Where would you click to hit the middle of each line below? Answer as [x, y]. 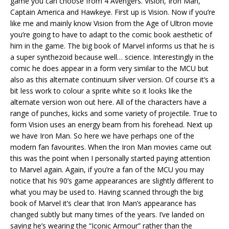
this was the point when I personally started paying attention [110, 158]
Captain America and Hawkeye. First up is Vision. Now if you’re [113, 12]
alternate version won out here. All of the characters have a [108, 102]
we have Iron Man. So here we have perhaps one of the [102, 135]
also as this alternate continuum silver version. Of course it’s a [112, 79]
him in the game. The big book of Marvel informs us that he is [112, 45]
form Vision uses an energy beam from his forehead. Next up [111, 124]
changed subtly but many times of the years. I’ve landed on [107, 214]
